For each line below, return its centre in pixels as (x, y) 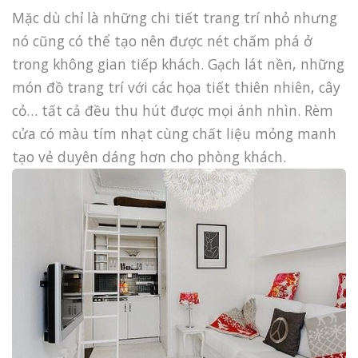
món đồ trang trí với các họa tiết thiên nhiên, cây (176, 88)
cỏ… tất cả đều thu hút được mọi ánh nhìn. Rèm (173, 111)
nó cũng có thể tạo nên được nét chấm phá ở (162, 41)
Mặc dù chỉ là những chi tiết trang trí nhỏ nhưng (175, 18)
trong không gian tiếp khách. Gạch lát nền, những (178, 64)
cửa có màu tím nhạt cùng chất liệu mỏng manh (174, 134)
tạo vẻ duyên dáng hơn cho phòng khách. (149, 157)
